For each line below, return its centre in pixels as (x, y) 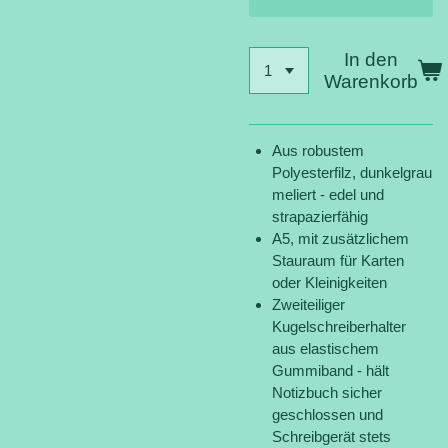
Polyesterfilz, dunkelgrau (351, 173)
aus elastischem (325, 349)
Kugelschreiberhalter (338, 327)
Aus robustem (317, 151)
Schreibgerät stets (331, 437)
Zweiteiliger (308, 305)
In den (371, 59)
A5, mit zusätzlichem (340, 239)
